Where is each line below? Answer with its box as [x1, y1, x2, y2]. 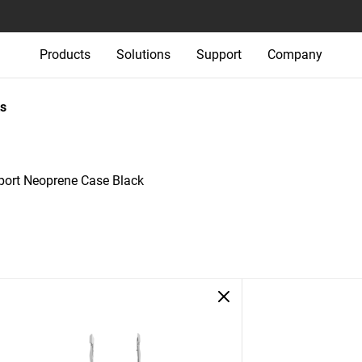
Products [40, 47, 90, 62]
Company [267, 47, 322, 62]
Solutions [116, 47, 170, 62]
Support [196, 47, 242, 62]
